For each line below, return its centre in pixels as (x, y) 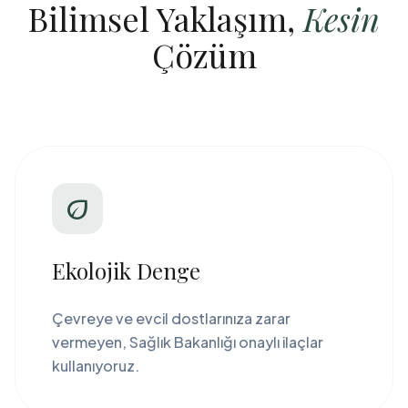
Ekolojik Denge (126, 270)
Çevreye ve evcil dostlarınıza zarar (171, 318)
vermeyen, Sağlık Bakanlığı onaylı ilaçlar (188, 342)
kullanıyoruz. (96, 366)
